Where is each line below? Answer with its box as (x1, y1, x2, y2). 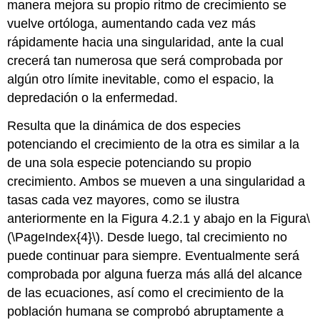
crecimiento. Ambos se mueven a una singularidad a (7, 174, 306, 189)
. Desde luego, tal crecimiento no (100, 229, 288, 244)
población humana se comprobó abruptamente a (7, 304, 284, 319)
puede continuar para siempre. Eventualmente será (7, 248, 300, 263)
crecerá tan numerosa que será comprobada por (7, 53, 284, 68)
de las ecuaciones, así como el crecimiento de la (7, 285, 284, 300)
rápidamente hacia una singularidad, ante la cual (7, 34, 284, 49)
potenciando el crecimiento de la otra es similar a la (7, 136, 300, 151)
